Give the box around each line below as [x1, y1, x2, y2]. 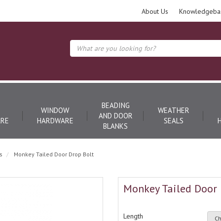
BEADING [101, 101, 130, 110]
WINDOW [41, 106, 69, 115]
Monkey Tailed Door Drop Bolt [14, 150, 94, 158]
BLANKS [103, 121, 128, 131]
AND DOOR [98, 111, 133, 120]
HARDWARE [37, 116, 74, 125]
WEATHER [157, 106, 189, 115]
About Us [142, 7, 168, 16]
